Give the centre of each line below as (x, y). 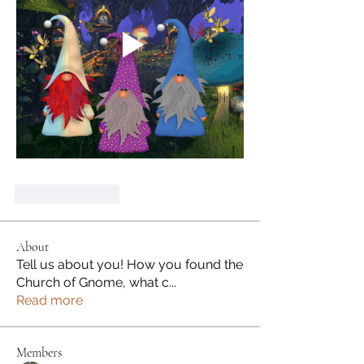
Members (39, 353)
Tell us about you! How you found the (130, 265)
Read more (50, 301)
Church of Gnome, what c (93, 283)
